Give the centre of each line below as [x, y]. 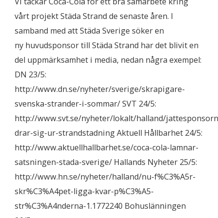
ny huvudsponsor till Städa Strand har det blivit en [107, 45]
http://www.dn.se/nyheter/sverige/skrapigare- [100, 89]
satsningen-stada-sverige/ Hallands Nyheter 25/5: [106, 162]
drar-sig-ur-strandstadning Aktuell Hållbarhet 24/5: [109, 133]
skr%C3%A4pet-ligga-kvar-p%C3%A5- [84, 191]
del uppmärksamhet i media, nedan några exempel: [108, 60]
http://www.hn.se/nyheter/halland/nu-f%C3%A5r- [105, 177]
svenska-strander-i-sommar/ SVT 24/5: [85, 104]
